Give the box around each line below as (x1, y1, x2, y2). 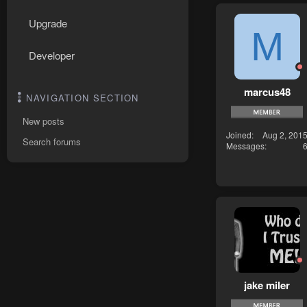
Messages (226, 139, 265, 151)
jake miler (244, 277, 290, 293)
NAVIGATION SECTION (26, 91, 139, 104)
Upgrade (29, 16, 67, 30)
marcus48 (243, 84, 291, 99)
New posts (23, 114, 64, 127)
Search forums (23, 135, 81, 148)
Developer (29, 48, 75, 62)
